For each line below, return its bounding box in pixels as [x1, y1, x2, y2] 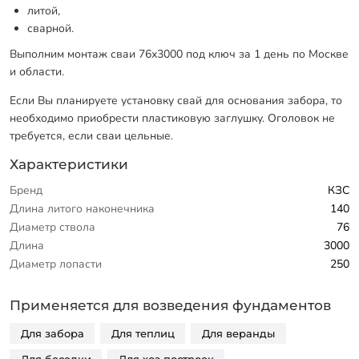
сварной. [27, 21, 75, 37]
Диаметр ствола [10, 219, 95, 235]
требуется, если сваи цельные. [10, 128, 173, 144]
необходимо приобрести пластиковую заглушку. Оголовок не [10, 111, 335, 127]
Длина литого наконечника [10, 200, 155, 216]
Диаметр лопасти [10, 256, 102, 272]
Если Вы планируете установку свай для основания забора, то [10, 93, 342, 109]
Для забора [20, 327, 84, 340]
